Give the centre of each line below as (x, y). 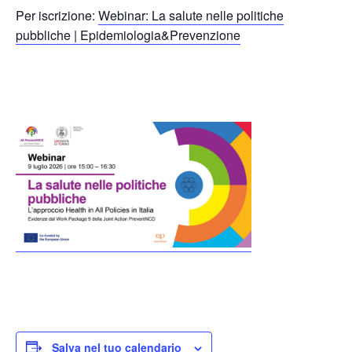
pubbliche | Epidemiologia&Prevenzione (128, 35)
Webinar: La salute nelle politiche (191, 15)
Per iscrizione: (57, 15)
